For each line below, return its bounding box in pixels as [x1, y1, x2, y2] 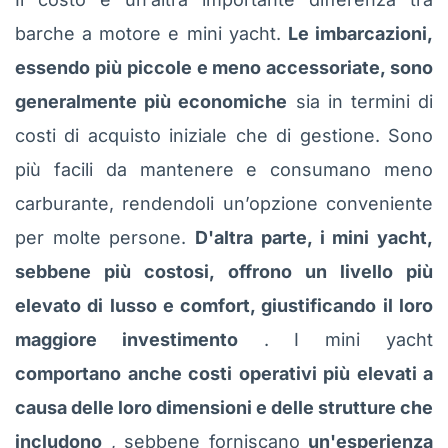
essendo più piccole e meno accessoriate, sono [15, 56, 433, 78]
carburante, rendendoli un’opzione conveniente [15, 192, 433, 214]
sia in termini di [287, 90, 434, 112]
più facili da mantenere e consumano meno [15, 158, 433, 180]
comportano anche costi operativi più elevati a [15, 362, 433, 384]
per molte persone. [15, 226, 196, 248]
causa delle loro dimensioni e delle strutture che [15, 396, 433, 418]
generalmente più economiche [15, 90, 288, 112]
